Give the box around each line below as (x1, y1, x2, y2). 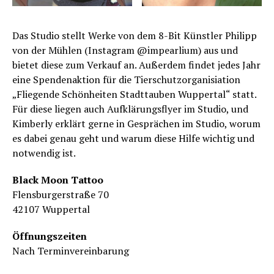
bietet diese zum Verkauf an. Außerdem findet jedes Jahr (12, 57, 261, 72)
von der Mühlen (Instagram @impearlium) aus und (12, 43, 238, 57)
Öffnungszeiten (12, 229, 87, 243)
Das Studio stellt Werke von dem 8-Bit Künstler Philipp (12, 28, 257, 42)
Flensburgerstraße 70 (12, 187, 109, 201)
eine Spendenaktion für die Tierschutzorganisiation (12, 72, 240, 86)
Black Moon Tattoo (12, 172, 103, 187)
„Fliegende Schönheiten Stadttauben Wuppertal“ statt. (12, 87, 256, 101)
